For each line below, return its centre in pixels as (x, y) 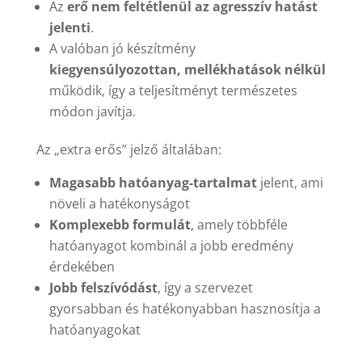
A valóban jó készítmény (122, 49)
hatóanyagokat (95, 330)
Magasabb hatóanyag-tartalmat (153, 183)
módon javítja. (92, 112)
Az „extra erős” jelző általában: (128, 150)
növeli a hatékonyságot (119, 204)
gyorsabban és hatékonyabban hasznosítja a (185, 309)
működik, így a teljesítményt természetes (173, 91)
